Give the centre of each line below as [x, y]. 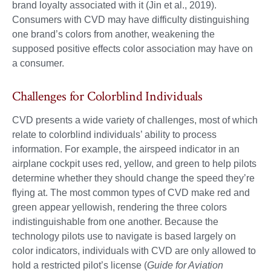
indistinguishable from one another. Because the [115, 221]
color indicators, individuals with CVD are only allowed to [134, 250]
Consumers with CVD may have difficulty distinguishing [131, 20]
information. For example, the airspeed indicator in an [126, 149]
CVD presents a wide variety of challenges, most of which [135, 120]
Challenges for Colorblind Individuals [107, 96]
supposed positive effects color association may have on [132, 49]
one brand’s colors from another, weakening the [113, 34]
